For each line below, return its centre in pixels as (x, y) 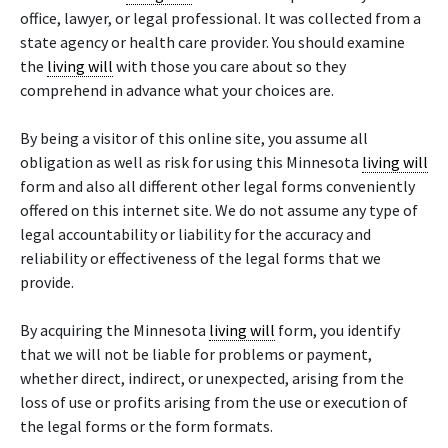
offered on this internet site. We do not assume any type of (219, 210)
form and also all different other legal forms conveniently (217, 186)
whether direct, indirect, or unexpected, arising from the (212, 378)
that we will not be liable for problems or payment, (196, 354)
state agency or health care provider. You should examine (212, 42)
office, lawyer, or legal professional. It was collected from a (220, 18)
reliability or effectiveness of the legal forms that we (200, 258)
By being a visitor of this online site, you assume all (194, 138)
